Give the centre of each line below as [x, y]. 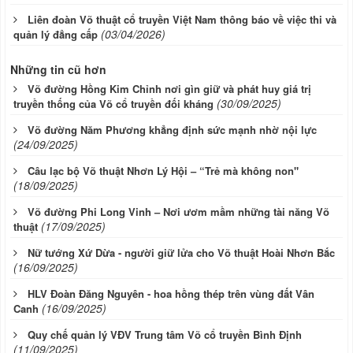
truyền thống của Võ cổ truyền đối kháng [113, 104]
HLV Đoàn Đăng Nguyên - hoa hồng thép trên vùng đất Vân [171, 294]
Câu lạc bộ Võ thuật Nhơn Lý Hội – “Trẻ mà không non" [163, 171]
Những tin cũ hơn [58, 70]
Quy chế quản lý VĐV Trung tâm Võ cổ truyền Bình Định [165, 335]
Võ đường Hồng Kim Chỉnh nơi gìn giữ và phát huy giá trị [169, 89]
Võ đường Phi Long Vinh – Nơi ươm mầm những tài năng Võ [178, 212]
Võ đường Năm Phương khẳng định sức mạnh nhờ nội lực [172, 130]
